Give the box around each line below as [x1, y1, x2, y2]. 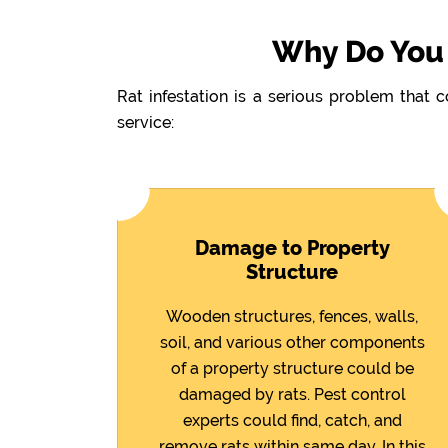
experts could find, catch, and [182, 410, 402, 430]
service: [117, 113, 174, 132]
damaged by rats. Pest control [178, 384, 406, 404]
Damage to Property [194, 236, 390, 260]
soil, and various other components [159, 332, 425, 352]
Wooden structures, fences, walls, [166, 306, 418, 326]
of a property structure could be [170, 358, 414, 378]
